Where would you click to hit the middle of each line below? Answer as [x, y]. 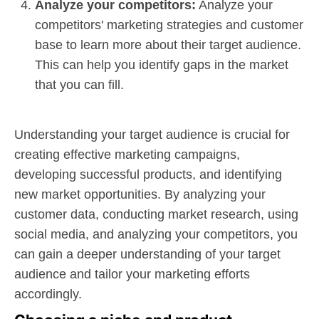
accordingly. [48, 294]
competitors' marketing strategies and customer [169, 25]
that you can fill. [79, 84]
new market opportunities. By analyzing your [140, 194]
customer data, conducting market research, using [156, 214]
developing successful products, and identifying [148, 174]
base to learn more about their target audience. [168, 45]
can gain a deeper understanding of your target [147, 254]
